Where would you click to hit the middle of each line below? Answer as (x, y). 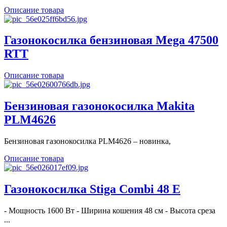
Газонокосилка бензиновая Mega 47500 (111, 40)
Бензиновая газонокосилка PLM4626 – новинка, (87, 141)
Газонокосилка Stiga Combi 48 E (92, 189)
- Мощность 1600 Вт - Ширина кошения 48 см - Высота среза (110, 210)
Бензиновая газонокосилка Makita (99, 106)
